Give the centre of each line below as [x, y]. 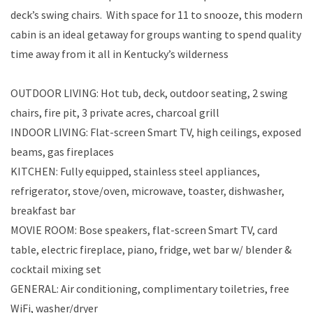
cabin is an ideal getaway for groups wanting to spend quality [156, 35]
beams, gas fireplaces [62, 152]
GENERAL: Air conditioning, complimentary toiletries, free [150, 289]
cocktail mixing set [56, 269]
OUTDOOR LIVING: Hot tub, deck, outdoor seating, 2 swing [149, 93]
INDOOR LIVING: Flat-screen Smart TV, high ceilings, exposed [156, 132]
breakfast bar [43, 211]
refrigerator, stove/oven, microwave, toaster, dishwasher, [147, 191]
